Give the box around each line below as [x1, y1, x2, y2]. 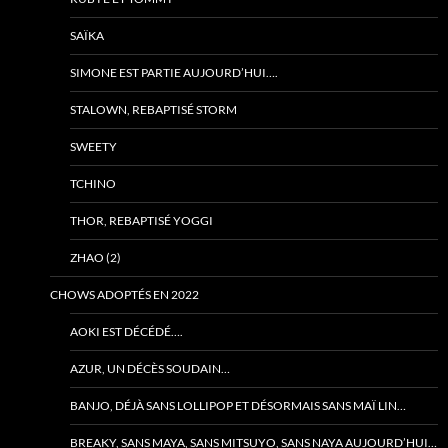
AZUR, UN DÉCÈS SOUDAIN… [70, 361, 230, 376]
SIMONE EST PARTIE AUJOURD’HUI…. [70, 65, 278, 80]
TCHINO [70, 176, 116, 191]
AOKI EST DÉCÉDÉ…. [70, 324, 183, 339]
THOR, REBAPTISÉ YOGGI [70, 213, 213, 228]
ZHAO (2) [70, 250, 121, 265]
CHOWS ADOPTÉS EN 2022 [50, 287, 199, 302]
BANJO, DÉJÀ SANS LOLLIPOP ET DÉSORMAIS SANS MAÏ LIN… [70, 398, 406, 413]
